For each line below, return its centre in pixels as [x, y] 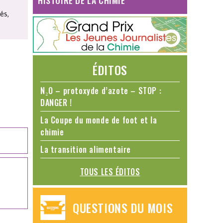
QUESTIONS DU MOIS [123, 208]
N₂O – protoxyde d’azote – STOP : [101, 91]
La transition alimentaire [86, 150]
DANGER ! [56, 103]
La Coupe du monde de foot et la [99, 120]
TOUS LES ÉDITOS [110, 172]
